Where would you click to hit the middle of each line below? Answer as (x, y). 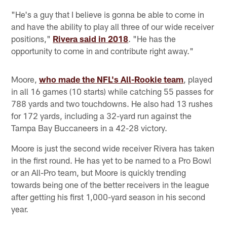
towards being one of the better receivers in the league (110, 185)
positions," (32, 39)
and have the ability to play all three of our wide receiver (113, 27)
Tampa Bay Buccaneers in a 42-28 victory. (89, 128)
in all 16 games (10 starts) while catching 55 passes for (112, 91)
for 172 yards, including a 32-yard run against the (102, 116)
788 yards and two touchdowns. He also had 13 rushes (112, 104)
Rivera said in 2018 (91, 39)
